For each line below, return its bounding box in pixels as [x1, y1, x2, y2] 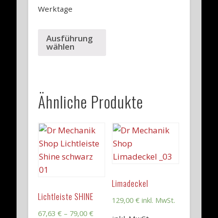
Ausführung [46, 33, 93, 44]
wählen [46, 41, 75, 53]
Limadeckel [111, 177, 148, 189]
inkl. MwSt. [141, 195, 175, 205]
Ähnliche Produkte [38, 90, 144, 113]
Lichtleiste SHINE [38, 190, 94, 202]
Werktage [38, 3, 73, 14]
